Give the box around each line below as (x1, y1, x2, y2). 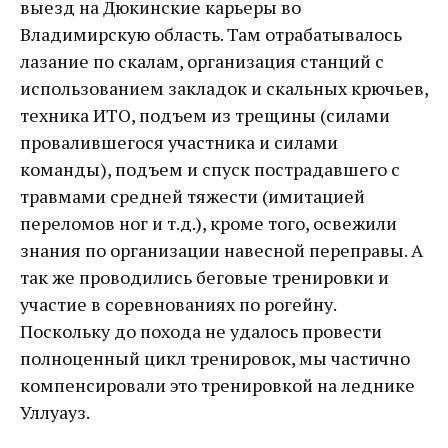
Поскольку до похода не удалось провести (20, 319, 382, 343)
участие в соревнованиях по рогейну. (20, 292, 336, 316)
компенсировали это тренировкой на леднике (20, 373, 415, 397)
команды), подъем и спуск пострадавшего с (20, 157, 400, 181)
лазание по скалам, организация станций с (20, 49, 384, 73)
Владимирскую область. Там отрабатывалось (20, 22, 402, 46)
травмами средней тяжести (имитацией (20, 184, 365, 208)
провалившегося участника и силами (20, 130, 338, 154)
